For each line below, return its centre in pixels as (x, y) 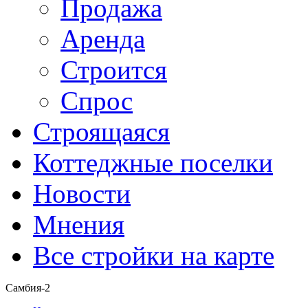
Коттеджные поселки (153, 162)
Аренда (103, 38)
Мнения (79, 224)
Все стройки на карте (154, 255)
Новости (82, 193)
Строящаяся (101, 131)
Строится (114, 69)
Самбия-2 (28, 287)
